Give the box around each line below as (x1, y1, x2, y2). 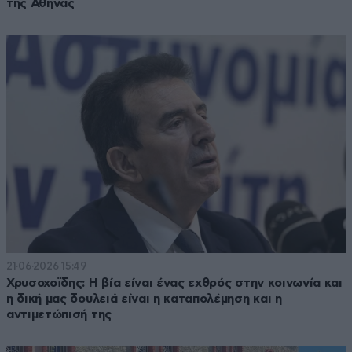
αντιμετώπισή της (6, 307, 112, 321)
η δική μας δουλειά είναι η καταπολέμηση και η (6, 291, 282, 305)
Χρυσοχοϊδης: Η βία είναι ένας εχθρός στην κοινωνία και (6, 276, 343, 289)
